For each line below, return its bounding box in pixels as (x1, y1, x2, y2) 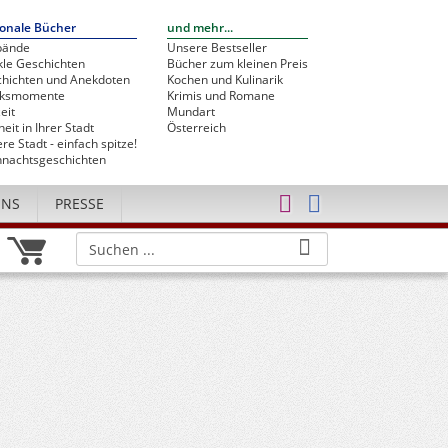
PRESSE (55, 194, 104, 213)
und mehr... (167, 19, 233, 36)
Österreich (167, 119, 226, 136)
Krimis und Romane (167, 87, 275, 104)
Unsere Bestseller (167, 39, 267, 56)
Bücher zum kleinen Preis (167, 55, 308, 72)
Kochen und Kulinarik (167, 71, 283, 88)
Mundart (167, 103, 215, 120)
